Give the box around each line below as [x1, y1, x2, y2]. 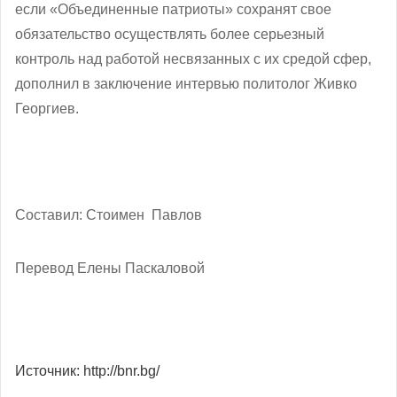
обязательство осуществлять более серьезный [15, 26, 324, 42]
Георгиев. [15, 100, 79, 116]
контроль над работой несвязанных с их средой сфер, [15, 51, 371, 66]
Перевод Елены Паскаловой [15, 260, 205, 276]
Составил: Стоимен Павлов [15, 206, 202, 222]
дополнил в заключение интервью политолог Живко [15, 75, 357, 91]
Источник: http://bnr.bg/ [15, 362, 160, 378]
